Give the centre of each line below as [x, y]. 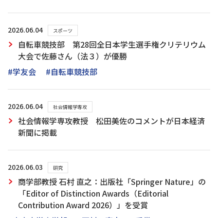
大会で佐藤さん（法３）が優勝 [73, 56]
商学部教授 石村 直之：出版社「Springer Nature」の [112, 182]
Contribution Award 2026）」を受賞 [83, 205]
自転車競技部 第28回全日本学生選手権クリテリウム [112, 44]
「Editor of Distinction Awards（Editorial [93, 193]
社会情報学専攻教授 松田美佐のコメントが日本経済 [111, 121]
